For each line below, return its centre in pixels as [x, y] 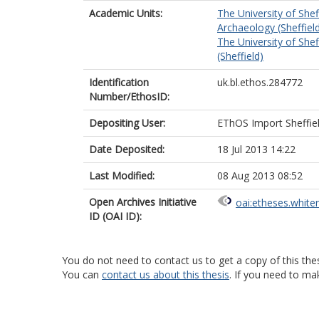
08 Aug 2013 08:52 [260, 176]
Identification [119, 82]
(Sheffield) [240, 56]
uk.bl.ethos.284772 [260, 82]
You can [82, 274]
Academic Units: [126, 13]
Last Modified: [122, 176]
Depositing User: [127, 123]
